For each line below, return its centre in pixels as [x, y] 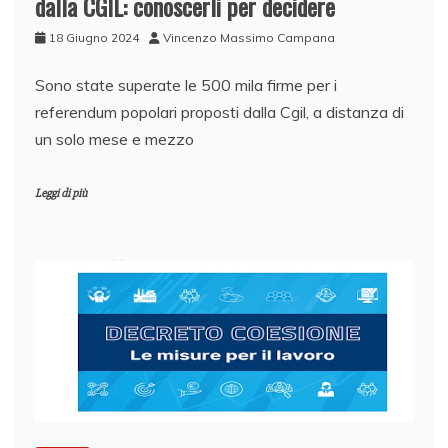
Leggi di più [61, 194]
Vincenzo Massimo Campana [249, 38]
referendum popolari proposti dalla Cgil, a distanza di [219, 112]
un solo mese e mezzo [114, 139]
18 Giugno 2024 [94, 38]
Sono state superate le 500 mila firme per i [186, 85]
